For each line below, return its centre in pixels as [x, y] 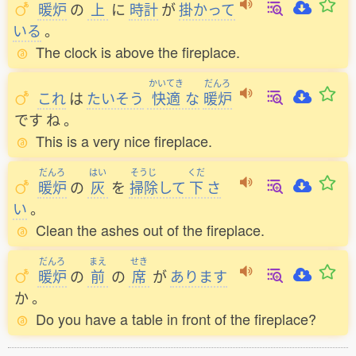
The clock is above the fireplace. [138, 52]
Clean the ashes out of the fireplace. [150, 230]
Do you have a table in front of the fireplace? [176, 319]
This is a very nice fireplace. [124, 141]
